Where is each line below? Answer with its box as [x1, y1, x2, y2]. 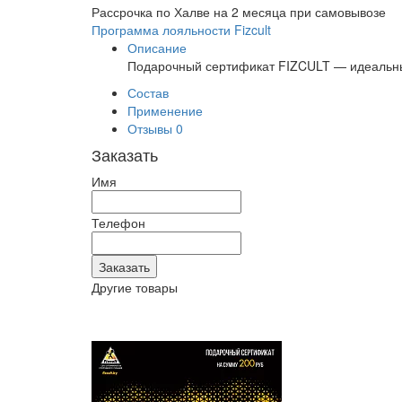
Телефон [92, 214, 145, 232]
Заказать [92, 143, 158, 166]
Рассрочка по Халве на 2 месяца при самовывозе [92, 3, 386, 21]
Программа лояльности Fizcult [92, 21, 271, 39]
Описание [127, 39, 187, 57]
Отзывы [127, 119, 176, 137]
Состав [127, 83, 169, 101]
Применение [127, 101, 203, 119]
